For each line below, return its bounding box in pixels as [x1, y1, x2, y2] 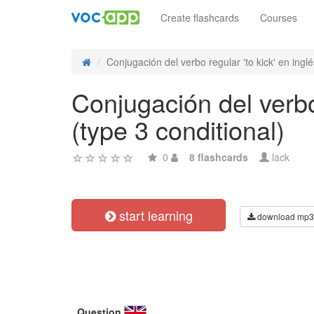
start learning [115, 206, 193, 224]
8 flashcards [189, 150, 248, 164]
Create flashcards [161, 11, 239, 25]
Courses [260, 11, 297, 25]
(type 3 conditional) [71, 111, 285, 147]
